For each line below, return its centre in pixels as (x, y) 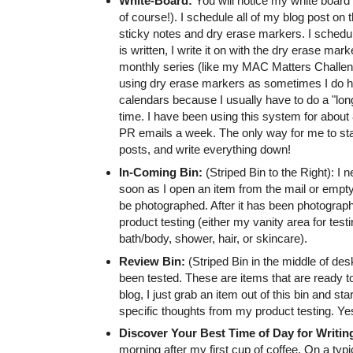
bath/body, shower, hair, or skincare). (213, 239)
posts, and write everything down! (204, 150)
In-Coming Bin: (162, 173)
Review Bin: (152, 261)
